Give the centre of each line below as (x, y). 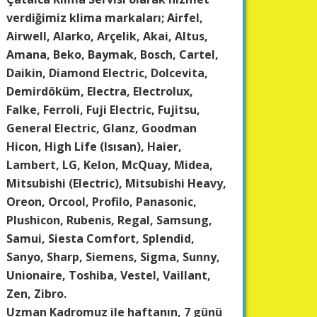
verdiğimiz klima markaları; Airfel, (105, 18)
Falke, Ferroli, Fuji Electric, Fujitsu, (103, 110)
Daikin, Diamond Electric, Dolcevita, (107, 73)
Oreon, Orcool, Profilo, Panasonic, (102, 202)
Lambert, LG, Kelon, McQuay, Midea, (110, 165)
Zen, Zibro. (36, 294)
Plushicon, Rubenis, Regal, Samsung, (109, 220)
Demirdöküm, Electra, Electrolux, (100, 91)
